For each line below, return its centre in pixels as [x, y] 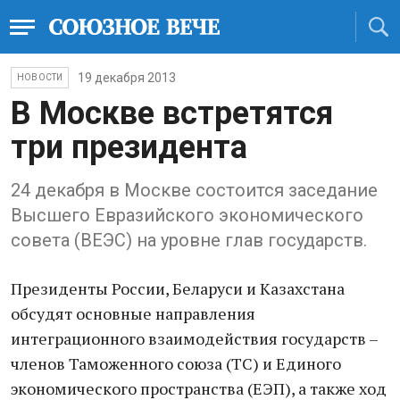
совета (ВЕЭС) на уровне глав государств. [189, 240]
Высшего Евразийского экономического [187, 215]
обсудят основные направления [133, 313]
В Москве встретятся [172, 113]
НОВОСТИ [40, 77]
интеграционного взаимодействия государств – [194, 338]
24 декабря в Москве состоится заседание [194, 190]
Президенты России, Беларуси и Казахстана [178, 288]
